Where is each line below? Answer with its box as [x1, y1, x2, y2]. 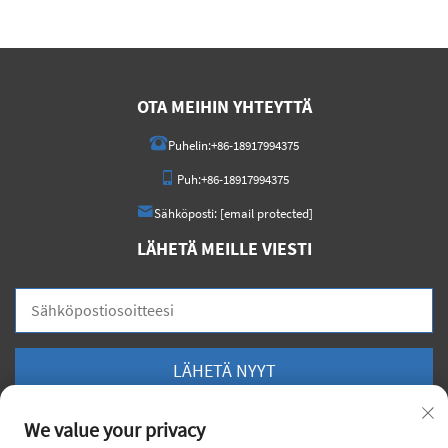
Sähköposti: [153, 205, 220, 223]
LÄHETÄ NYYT [172, 359, 276, 383]
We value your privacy [24, 417, 205, 442]
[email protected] [219, 205, 313, 223]
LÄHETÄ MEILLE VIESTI [136, 237, 312, 261]
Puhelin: [167, 137, 211, 155]
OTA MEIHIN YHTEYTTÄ [136, 95, 312, 119]
